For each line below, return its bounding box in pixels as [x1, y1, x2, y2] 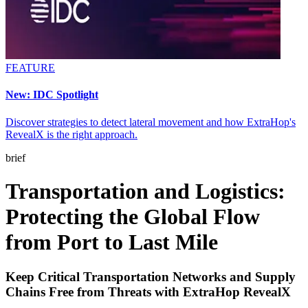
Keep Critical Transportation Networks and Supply [5, 269, 296, 285]
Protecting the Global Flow [5, 204, 260, 230]
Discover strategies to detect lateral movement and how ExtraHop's [5, 115, 296, 128]
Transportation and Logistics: [5, 179, 285, 204]
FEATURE [5, 62, 55, 74]
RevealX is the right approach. [5, 128, 137, 140]
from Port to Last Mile [5, 230, 218, 255]
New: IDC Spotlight [5, 89, 98, 101]
